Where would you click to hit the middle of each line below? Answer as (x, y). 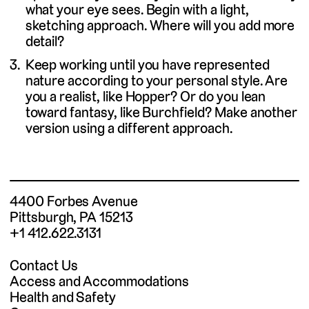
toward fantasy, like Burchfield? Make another (161, 112)
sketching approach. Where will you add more (160, 26)
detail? (45, 41)
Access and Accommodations (99, 281)
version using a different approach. (129, 128)
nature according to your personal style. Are (157, 80)
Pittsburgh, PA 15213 (71, 217)
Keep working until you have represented (147, 64)
